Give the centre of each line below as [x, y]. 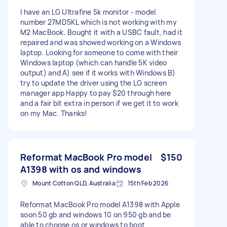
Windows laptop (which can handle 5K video [94, 62]
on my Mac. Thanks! [54, 113]
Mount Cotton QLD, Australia [74, 183]
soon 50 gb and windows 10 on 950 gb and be [96, 214]
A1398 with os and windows [81, 169]
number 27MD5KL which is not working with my [99, 22]
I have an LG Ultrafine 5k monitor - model [88, 12]
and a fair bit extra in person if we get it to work [99, 103]
